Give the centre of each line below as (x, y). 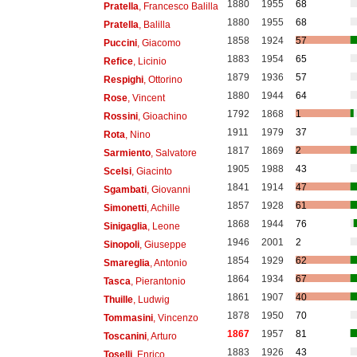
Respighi (123, 79)
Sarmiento (127, 153)
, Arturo (161, 336)
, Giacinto (151, 171)
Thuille (118, 299)
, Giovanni (168, 189)
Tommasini (128, 318)
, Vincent (146, 98)
